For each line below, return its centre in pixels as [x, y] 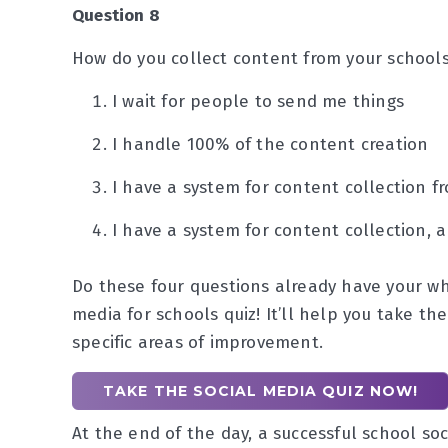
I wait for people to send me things [258, 101]
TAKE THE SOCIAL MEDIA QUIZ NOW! [261, 391]
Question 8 [116, 15]
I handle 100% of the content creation [270, 144]
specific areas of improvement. [200, 342]
